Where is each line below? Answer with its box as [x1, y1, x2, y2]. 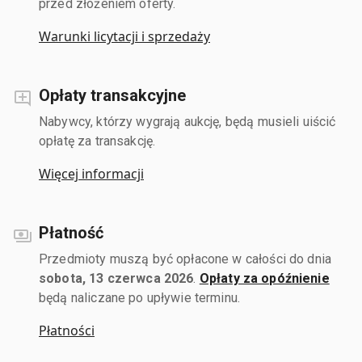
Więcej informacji [39, 164, 144, 183]
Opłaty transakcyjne [39, 85, 186, 105]
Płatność [39, 222, 103, 242]
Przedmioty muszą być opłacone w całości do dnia [39, 250, 332, 267]
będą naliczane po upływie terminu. [39, 289, 241, 305]
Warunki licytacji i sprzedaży [39, 27, 210, 45]
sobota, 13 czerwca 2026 [39, 270, 194, 286]
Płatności [39, 321, 95, 339]
